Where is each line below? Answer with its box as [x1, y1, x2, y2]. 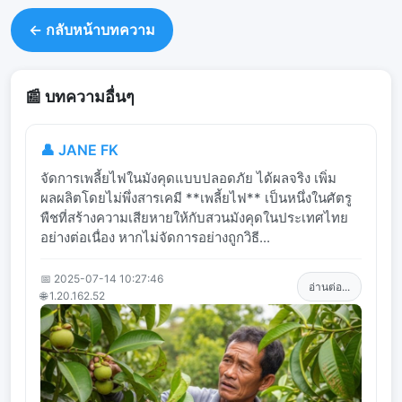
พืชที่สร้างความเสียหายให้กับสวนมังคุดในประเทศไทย [40, 208, 348, 226]
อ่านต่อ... [309, 280, 350, 294]
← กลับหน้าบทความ [29, 20, 155, 39]
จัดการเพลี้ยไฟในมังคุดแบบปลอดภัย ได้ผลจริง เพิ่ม [40, 169, 336, 187]
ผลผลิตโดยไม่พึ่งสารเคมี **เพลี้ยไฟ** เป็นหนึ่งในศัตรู [40, 188, 352, 206]
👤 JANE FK [40, 140, 118, 159]
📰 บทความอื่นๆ [25, 86, 135, 106]
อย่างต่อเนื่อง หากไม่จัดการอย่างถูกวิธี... [40, 228, 270, 246]
